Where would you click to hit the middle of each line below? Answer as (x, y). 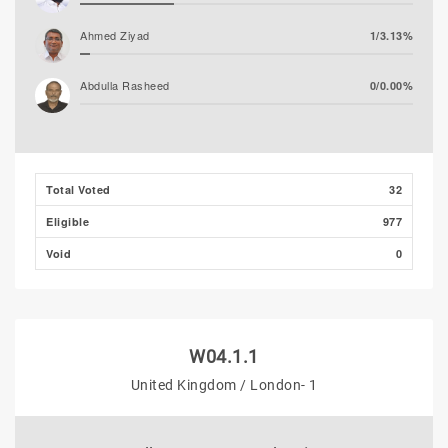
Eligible (67, 221)
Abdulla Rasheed (125, 85)
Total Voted (78, 189)
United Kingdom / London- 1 (224, 385)
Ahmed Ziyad (115, 35)
